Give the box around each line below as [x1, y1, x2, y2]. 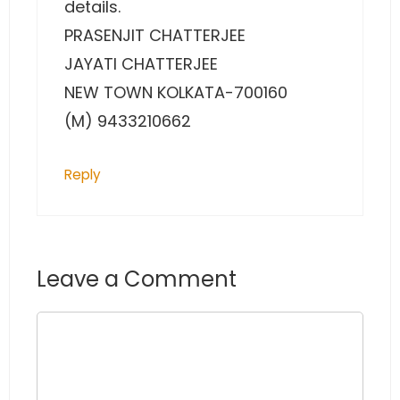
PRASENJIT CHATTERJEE [64, 24, 246, 47]
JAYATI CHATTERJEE [64, 53, 218, 76]
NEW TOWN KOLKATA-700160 [64, 81, 287, 104]
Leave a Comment [37, 264, 237, 295]
